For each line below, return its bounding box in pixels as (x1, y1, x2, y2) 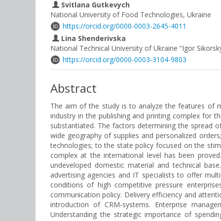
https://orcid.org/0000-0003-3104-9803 (63, 55, 186, 64)
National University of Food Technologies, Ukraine (50, 10, 211, 19)
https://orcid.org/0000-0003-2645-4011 (63, 21, 186, 31)
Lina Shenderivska (59, 34, 126, 43)
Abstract (50, 80, 97, 96)
